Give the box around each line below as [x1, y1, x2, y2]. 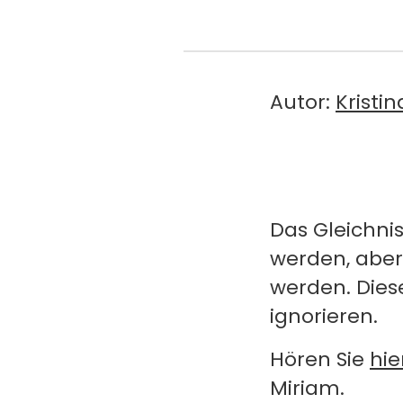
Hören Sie [270, 345, 370, 373]
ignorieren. [270, 302, 378, 330]
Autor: [270, 87, 336, 116]
